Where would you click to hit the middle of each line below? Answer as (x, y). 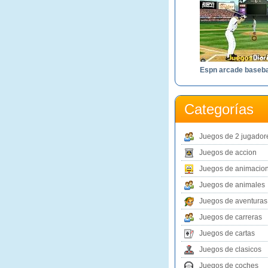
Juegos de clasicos (230, 249)
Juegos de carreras (231, 217)
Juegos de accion (228, 153)
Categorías (219, 109)
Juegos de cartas (227, 233)
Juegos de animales (232, 185)
